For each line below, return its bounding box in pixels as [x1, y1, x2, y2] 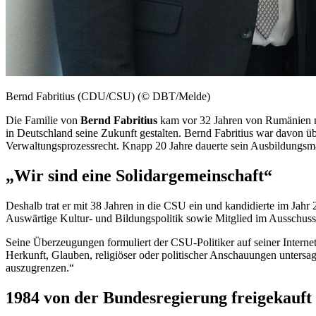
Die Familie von [6, 114, 80, 126]
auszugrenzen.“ [6, 261, 74, 274]
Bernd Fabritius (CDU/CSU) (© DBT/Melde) [6, 90, 210, 102]
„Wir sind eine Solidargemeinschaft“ [6, 166, 272, 185]
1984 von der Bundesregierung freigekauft [6, 288, 312, 307]
